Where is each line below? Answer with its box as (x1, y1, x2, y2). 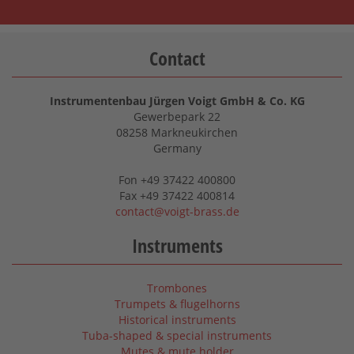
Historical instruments (118, 311, 236, 327)
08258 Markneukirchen (116, 124, 238, 140)
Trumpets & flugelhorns (114, 296, 240, 311)
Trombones (147, 280, 207, 296)
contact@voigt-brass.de (115, 203, 239, 219)
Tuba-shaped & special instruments (82, 327, 272, 343)
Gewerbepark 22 (134, 108, 220, 124)
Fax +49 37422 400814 (119, 187, 235, 203)
